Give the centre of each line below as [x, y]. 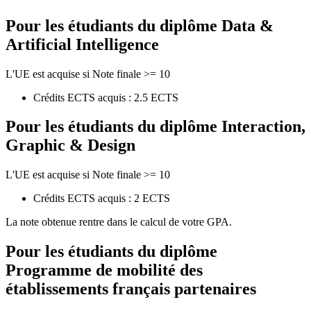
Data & [247, 25]
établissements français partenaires [131, 289]
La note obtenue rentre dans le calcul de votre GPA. [119, 222]
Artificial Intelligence [82, 44]
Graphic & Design [70, 145]
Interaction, [263, 127]
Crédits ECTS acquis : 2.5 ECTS [106, 97]
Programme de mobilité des [104, 270]
